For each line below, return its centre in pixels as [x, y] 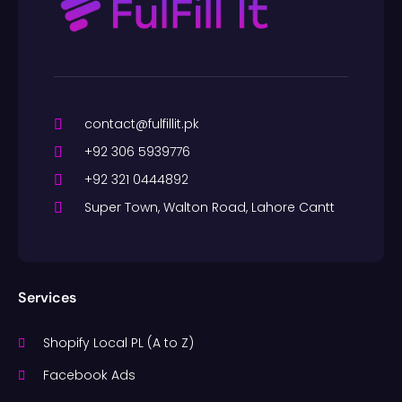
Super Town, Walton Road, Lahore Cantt [210, 208]
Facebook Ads [89, 376]
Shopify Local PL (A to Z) [118, 343]
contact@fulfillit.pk [142, 124]
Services [47, 298]
